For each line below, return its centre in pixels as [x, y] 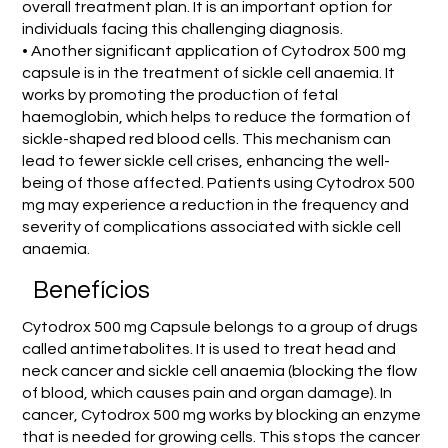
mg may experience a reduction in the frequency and [216, 204]
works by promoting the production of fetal [180, 94]
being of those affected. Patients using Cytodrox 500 [219, 182]
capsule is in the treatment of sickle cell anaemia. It [209, 72]
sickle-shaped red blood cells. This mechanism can [207, 138]
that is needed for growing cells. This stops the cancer [220, 436]
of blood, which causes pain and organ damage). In [206, 392]
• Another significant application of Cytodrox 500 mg [214, 50]
